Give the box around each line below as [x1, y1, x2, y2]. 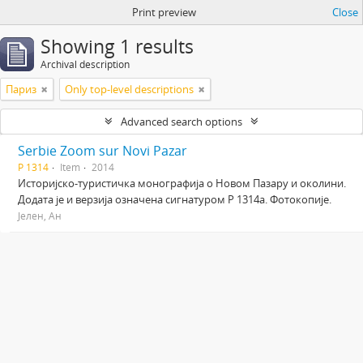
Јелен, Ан [18, 209, 62, 222]
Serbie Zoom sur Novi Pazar [18, 142, 187, 160]
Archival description [41, 58, 130, 71]
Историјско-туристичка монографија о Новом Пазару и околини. [18, 176, 346, 190]
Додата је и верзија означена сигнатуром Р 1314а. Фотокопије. [18, 192, 331, 207]
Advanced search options [121, 114, 242, 129]
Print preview [131, 5, 196, 19]
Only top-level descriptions [65, 82, 194, 96]
